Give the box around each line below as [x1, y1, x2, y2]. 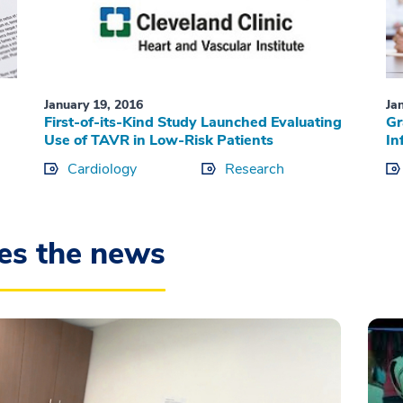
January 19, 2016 [43, 96, 143, 114]
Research [224, 159, 284, 180]
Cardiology [67, 159, 137, 180]
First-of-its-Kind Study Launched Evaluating [43, 112, 342, 133]
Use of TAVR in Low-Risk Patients [43, 130, 273, 151]
